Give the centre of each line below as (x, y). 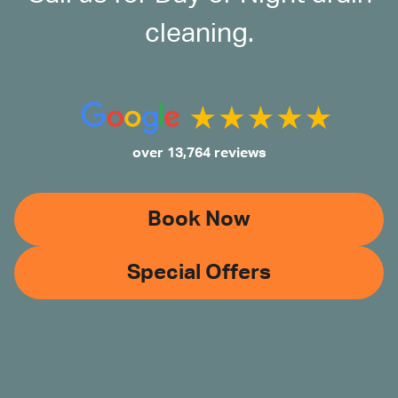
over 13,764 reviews (199, 153)
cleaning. (199, 34)
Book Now (199, 219)
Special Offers (199, 272)
